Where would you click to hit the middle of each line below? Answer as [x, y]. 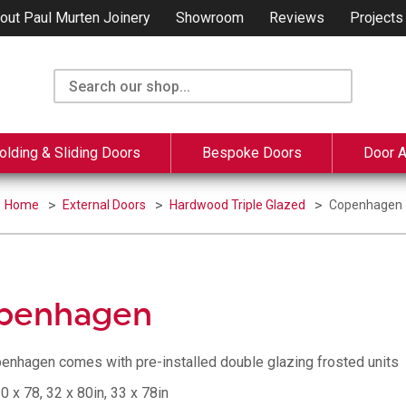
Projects [376, 18]
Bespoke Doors [252, 153]
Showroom [209, 18]
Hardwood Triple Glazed [238, 205]
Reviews [296, 18]
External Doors [105, 205]
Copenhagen [365, 205]
